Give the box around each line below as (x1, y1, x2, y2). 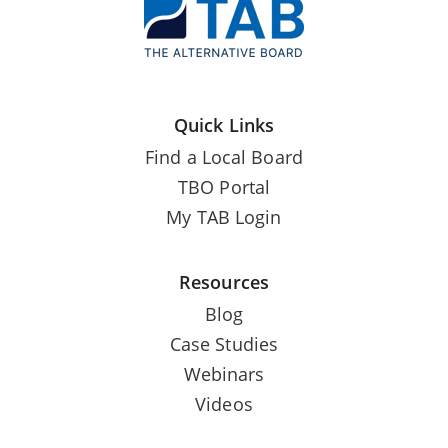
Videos (195, 391, 253, 416)
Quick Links (173, 112, 275, 137)
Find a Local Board (145, 144, 303, 169)
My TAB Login (166, 204, 282, 229)
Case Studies (169, 331, 279, 356)
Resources (179, 269, 269, 294)
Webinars (183, 361, 265, 386)
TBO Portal (178, 174, 270, 199)
